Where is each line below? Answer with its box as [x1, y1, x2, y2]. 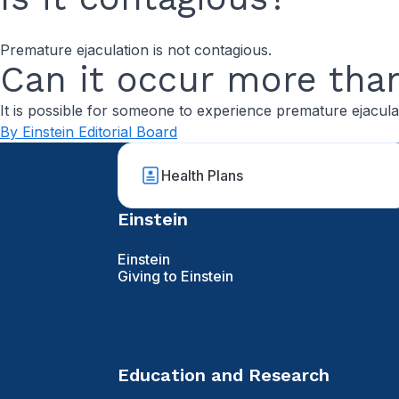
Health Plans [161, 166, 244, 184]
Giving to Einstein [118, 267, 233, 286]
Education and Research [118, 364, 330, 387]
